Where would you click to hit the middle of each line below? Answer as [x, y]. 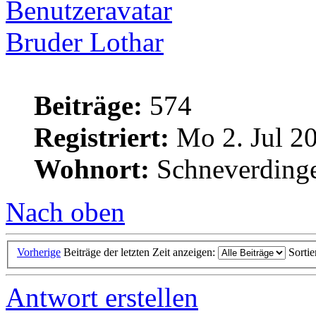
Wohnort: [92, 169]
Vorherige [39, 253]
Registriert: [102, 137]
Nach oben [65, 212]
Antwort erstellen [102, 298]
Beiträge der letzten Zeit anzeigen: [141, 253]
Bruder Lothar [85, 42]
